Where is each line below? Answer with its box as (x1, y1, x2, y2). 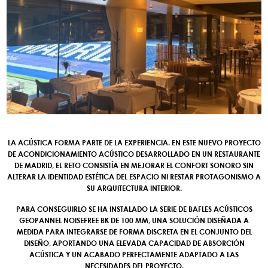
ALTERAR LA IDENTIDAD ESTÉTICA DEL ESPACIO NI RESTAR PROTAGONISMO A (7, 172, 261, 181)
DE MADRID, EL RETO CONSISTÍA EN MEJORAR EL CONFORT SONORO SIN (14, 160, 254, 170)
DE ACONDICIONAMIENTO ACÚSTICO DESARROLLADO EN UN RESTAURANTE (8, 149, 260, 159)
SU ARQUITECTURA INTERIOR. (86, 183, 182, 193)
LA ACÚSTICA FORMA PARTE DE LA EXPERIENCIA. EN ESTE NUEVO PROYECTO (7, 138, 261, 147)
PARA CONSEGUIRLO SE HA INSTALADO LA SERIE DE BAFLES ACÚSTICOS (16, 204, 252, 214)
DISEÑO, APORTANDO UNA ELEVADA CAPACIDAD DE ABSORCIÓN (23, 238, 245, 248)
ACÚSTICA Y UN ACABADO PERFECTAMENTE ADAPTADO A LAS (29, 249, 239, 259)
